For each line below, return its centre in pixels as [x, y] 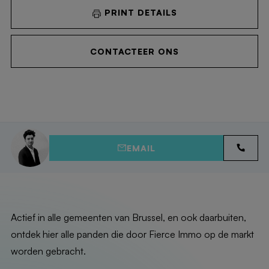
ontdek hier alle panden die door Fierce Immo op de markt [132, 234]
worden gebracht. [48, 251]
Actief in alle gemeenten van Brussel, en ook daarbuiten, [128, 217]
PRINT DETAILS [139, 12]
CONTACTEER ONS [134, 51]
